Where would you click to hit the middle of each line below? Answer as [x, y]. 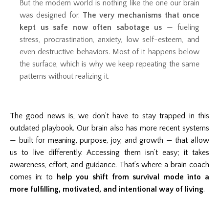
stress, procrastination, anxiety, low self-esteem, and [109, 39]
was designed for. [51, 15]
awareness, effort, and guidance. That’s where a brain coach [109, 164]
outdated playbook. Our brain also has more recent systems [109, 128]
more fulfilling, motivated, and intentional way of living [107, 189]
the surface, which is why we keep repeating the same [109, 64]
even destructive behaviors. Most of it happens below [109, 52]
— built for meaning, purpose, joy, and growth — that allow [109, 140]
